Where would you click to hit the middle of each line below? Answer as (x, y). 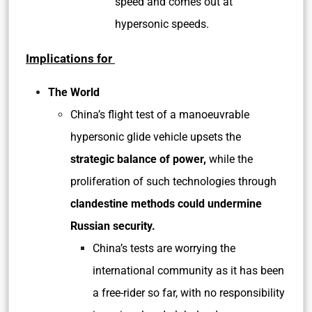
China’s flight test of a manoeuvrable (160, 115)
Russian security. (113, 226)
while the (231, 159)
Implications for (70, 58)
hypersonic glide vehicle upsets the (156, 137)
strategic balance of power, (140, 159)
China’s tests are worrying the (164, 248)
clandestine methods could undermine (166, 204)
